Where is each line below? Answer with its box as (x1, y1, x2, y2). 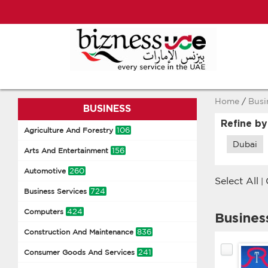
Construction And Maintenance (24, 228, 136, 236)
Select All (214, 175, 258, 186)
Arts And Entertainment (24, 147, 111, 154)
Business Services (24, 187, 89, 195)
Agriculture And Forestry (24, 126, 115, 134)
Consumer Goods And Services (24, 248, 137, 256)
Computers (24, 208, 66, 215)
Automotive (24, 167, 68, 175)
